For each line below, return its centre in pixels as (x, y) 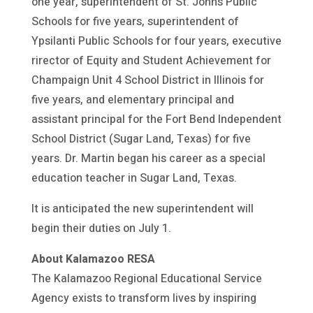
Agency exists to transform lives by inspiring (144, 298)
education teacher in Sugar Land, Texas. (134, 178)
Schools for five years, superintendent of (135, 21)
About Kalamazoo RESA (93, 259)
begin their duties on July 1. (101, 228)
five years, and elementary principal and (132, 100)
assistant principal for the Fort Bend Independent (156, 119)
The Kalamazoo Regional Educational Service (146, 278)
